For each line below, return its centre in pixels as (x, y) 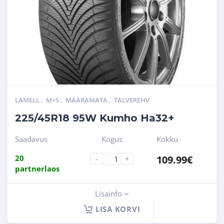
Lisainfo (109, 194)
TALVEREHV (132, 100)
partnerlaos (37, 169)
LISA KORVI (118, 209)
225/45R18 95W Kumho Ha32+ (94, 118)
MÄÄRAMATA (87, 100)
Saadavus (31, 139)
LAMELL (28, 100)
